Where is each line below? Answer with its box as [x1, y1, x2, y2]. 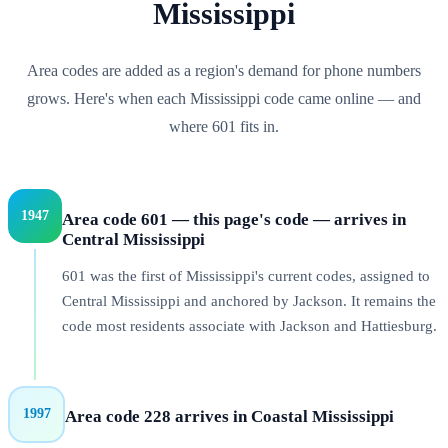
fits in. [236, 117, 279, 135]
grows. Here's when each [27, 89, 190, 107]
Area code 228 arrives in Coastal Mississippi [65, 406, 394, 426]
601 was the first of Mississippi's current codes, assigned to [62, 268, 430, 285]
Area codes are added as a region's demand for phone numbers [27, 61, 421, 79]
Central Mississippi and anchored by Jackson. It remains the [62, 293, 436, 310]
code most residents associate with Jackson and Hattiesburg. [62, 318, 437, 335]
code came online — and [260, 89, 421, 107]
